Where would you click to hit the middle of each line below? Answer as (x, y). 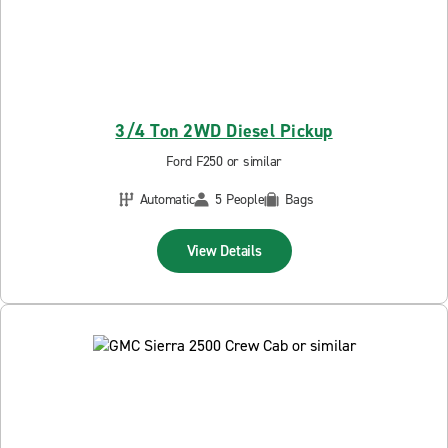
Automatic (167, 199)
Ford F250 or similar (224, 161)
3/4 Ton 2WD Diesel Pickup (224, 130)
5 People (240, 199)
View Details (224, 250)
